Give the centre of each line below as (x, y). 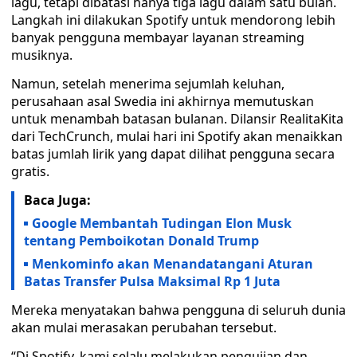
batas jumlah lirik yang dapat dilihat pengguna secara (173, 154)
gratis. (30, 171)
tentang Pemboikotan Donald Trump (141, 241)
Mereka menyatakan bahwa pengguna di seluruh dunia (178, 310)
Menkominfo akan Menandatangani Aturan (173, 264)
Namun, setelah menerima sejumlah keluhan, (148, 84)
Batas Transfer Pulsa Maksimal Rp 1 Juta (152, 281)
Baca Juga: (57, 200)
